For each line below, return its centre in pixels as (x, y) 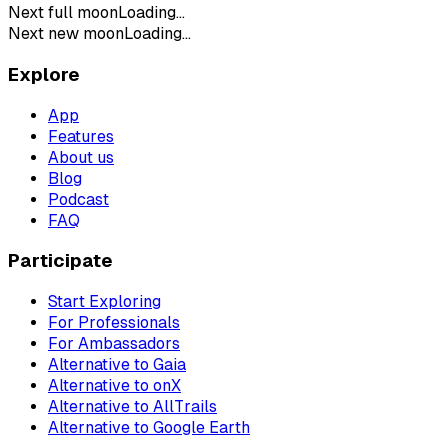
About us (81, 157)
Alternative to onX (114, 386)
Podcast (78, 199)
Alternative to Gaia (117, 365)
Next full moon (63, 13)
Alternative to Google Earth (149, 428)
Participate (60, 261)
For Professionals (114, 323)
